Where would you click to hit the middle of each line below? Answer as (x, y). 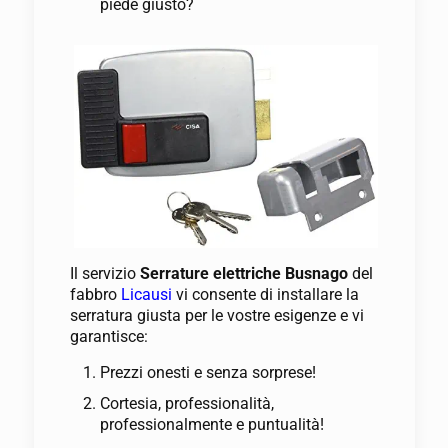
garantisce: (108, 337)
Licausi (146, 295)
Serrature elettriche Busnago (245, 274)
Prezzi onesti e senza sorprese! (207, 373)
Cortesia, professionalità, (186, 404)
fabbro (95, 295)
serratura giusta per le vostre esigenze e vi (216, 316)
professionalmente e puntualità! (211, 425)
